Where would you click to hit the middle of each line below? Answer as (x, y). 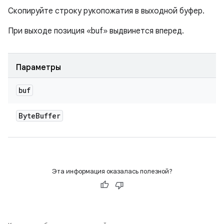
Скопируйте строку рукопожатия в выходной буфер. (106, 11)
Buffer (48, 116)
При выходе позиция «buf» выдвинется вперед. (96, 31)
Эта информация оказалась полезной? (112, 171)
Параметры (38, 67)
